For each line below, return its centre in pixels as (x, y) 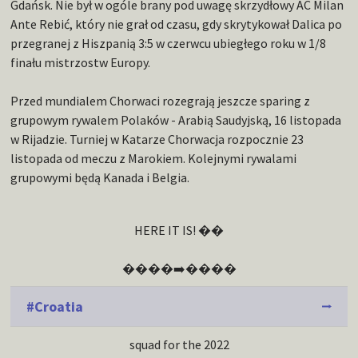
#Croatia (55, 307)
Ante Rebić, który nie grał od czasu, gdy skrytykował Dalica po (177, 24)
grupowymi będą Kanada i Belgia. (100, 178)
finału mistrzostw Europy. (81, 63)
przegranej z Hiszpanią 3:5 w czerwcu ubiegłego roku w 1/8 (169, 44)
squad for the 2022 (179, 345)
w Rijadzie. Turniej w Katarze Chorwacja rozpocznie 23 (157, 139)
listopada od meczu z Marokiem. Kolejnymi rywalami (154, 159)
